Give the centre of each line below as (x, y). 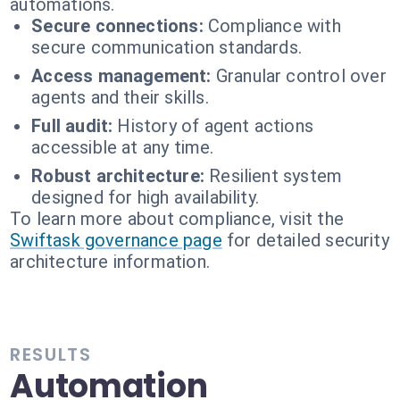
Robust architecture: (118, 176)
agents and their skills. (120, 97)
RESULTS (51, 354)
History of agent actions (215, 126)
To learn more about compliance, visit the (177, 219)
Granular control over (301, 76)
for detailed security (308, 240)
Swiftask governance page (116, 240)
